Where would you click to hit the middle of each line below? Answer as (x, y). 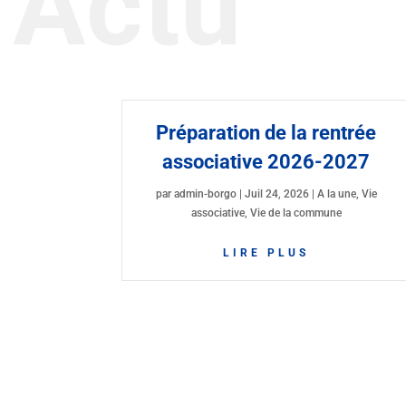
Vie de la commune (295, 213)
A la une (336, 193)
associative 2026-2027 (266, 161)
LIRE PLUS (266, 252)
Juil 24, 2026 (276, 193)
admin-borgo (205, 193)
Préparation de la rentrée (266, 132)
